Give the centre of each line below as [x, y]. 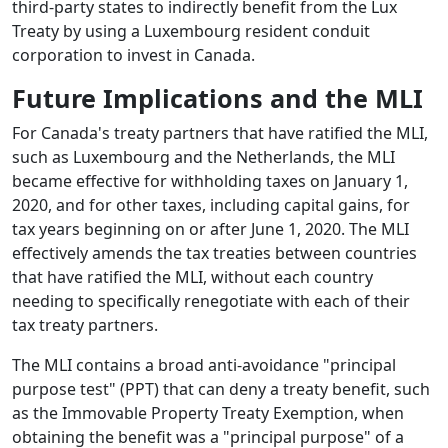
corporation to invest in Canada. [133, 55]
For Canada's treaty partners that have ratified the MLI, [220, 133]
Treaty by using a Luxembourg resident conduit [191, 31]
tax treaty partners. [85, 325]
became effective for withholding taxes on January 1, [210, 181]
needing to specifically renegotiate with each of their [211, 301]
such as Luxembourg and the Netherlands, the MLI [203, 157]
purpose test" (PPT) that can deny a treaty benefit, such [221, 389]
